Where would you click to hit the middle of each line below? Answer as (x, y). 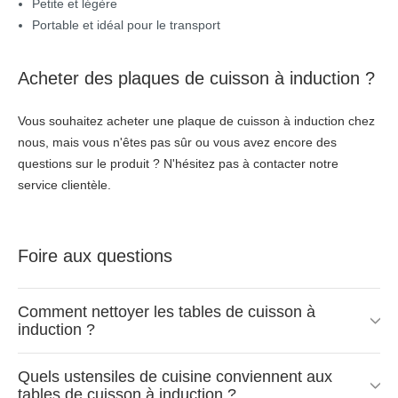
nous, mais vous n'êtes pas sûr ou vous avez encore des (177, 143)
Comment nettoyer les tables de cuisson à (167, 312)
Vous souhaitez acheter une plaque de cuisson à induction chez (196, 121)
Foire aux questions (95, 256)
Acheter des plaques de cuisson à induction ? (196, 79)
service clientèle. (64, 185)
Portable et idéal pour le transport (126, 25)
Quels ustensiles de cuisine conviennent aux (175, 377)
